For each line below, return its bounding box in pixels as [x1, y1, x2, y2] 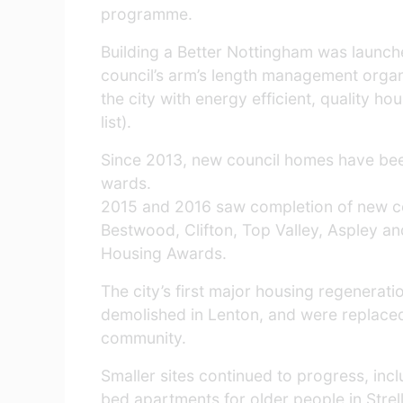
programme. [101, 4, 193, 23]
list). [101, 112, 140, 131]
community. [101, 328, 186, 347]
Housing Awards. [101, 244, 227, 263]
